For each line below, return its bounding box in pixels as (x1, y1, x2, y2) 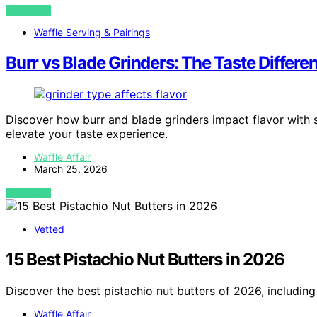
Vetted (34, 223, 64, 236)
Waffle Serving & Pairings (34, 26, 150, 39)
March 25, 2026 (34, 163, 108, 175)
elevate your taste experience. (6, 127, 168, 142)
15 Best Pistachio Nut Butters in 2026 (6, 249, 284, 270)
